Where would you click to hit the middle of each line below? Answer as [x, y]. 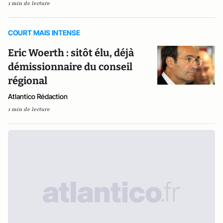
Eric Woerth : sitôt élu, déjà [71, 53]
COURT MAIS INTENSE [44, 33]
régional [28, 81]
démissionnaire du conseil [70, 67]
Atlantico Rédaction [38, 96]
